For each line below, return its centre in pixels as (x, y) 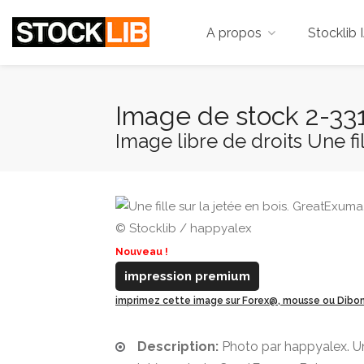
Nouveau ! (142, 252)
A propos (234, 33)
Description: (178, 347)
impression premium (187, 276)
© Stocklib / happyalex (184, 228)
